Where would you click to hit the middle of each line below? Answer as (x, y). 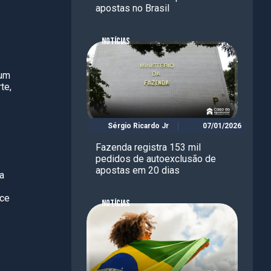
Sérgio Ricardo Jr (138, 126)
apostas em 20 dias (138, 171)
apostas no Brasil (132, 8)
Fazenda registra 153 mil (148, 148)
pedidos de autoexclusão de (156, 159)
